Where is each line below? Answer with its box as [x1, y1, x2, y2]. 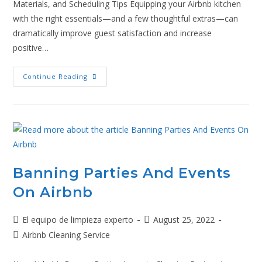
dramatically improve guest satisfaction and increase [13, 27, 212, 39]
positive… [13, 42, 49, 53]
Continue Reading [23, 72, 88, 81]
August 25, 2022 [153, 214, 215, 225]
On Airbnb [13, 184, 93, 201]
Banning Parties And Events [13, 164, 232, 181]
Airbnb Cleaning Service [22, 229, 111, 240]
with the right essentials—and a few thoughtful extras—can [13, 13, 239, 24]
